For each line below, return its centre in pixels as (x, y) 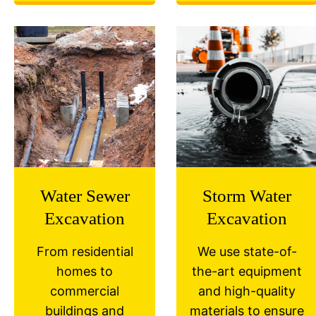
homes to (85, 271)
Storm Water (247, 196)
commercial (85, 291)
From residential (85, 251)
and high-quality (247, 291)
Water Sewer (85, 196)
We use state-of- (247, 251)
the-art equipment (247, 271)
